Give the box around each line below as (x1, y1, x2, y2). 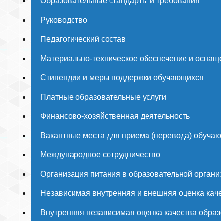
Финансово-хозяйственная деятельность (40, 112, 190, 120)
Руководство (40, 16, 87, 24)
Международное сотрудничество (40, 150, 160, 159)
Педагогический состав (40, 35, 126, 43)
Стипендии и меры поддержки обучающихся (40, 74, 204, 82)
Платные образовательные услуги (40, 93, 166, 101)
